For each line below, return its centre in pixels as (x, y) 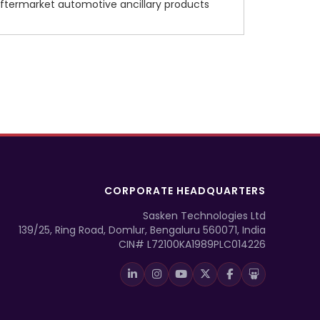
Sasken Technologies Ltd (204, 215)
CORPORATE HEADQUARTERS (185, 190)
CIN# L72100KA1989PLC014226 (192, 244)
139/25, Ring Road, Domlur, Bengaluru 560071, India (142, 230)
